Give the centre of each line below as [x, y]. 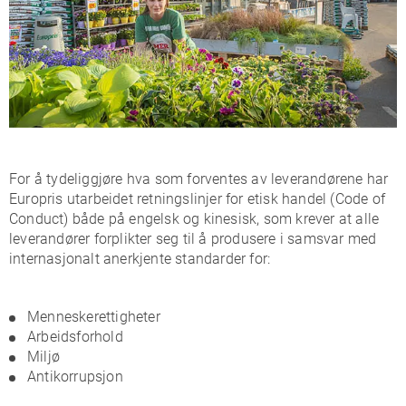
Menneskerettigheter [94, 317]
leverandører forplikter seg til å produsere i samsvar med [193, 239]
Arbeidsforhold [75, 337]
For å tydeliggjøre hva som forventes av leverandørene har [199, 179]
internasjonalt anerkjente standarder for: [140, 259]
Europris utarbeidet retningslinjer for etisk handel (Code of [198, 199]
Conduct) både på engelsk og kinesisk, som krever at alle [194, 219]
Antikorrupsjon [75, 377]
